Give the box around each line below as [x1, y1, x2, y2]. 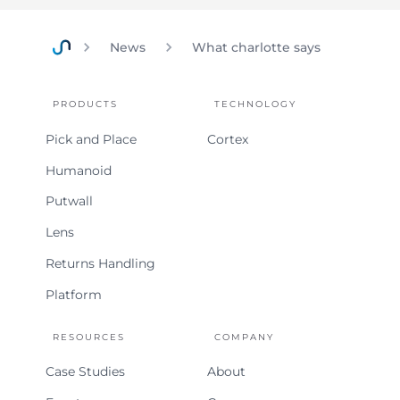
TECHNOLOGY [214, 98, 296, 110]
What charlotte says [192, 39, 321, 55]
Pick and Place [46, 130, 137, 147]
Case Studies [46, 363, 126, 380]
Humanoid [46, 162, 112, 179]
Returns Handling [46, 254, 156, 271]
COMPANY [214, 330, 274, 343]
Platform [46, 286, 103, 303]
